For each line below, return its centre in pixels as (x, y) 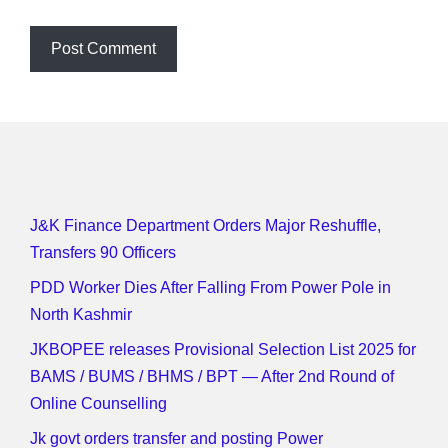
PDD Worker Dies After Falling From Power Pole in (210, 288)
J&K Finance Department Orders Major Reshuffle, (205, 226)
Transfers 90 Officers (103, 253)
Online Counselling (98, 404)
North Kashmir (81, 315)
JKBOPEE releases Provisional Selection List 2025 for (223, 350)
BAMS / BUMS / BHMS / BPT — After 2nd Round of (212, 377)
